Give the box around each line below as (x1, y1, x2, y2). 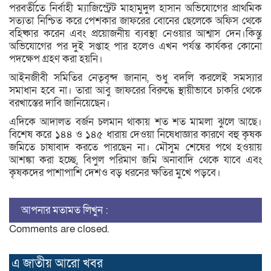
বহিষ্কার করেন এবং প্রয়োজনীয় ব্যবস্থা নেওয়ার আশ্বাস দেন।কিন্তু (9, 26, 262, 41)
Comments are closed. (9, 221, 109, 236)
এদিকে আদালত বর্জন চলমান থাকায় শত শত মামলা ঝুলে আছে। (9, 114, 262, 129)
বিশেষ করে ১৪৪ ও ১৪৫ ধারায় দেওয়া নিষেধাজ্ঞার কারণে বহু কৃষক (9, 127, 262, 142)
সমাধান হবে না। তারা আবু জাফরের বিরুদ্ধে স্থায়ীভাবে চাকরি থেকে (9, 83, 262, 97)
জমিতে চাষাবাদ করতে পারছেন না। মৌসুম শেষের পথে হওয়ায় (9, 140, 262, 154)
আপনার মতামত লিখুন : (21, 203, 108, 217)
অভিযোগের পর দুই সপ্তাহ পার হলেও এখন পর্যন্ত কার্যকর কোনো (9, 39, 262, 53)
